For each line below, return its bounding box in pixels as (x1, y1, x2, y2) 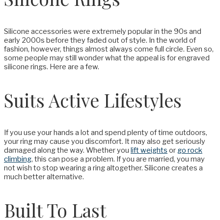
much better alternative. (4, 172, 84, 182)
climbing (4, 155, 31, 164)
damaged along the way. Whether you (4, 146, 131, 155)
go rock (177, 146, 202, 155)
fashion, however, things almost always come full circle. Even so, (4, 44, 214, 54)
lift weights (131, 146, 167, 155)
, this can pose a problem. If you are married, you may (31, 155, 205, 164)
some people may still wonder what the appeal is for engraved (4, 53, 210, 62)
